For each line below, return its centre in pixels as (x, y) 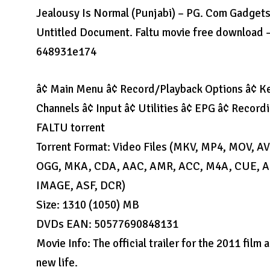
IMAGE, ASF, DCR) (81, 186)
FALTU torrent (71, 128)
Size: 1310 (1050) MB (88, 205)
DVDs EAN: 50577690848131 (108, 224)
